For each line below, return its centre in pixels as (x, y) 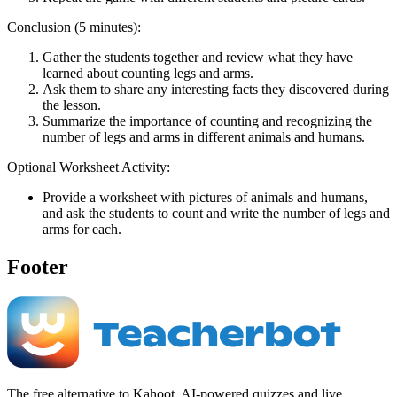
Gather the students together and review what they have (198, 57)
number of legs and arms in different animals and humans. (204, 136)
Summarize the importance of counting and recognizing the (207, 121)
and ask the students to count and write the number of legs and (216, 213)
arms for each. (82, 229)
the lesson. (72, 105)
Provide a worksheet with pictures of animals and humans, (205, 197)
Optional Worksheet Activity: (89, 167)
